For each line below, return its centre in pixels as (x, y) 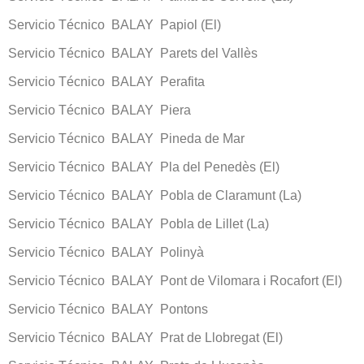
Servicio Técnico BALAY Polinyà (106, 252)
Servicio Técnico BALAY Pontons (108, 309)
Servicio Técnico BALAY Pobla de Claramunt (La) (155, 195)
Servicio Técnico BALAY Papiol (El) (115, 24)
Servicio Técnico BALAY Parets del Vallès (133, 53)
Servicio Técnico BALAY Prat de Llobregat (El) (145, 337)
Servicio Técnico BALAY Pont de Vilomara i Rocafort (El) (175, 280)
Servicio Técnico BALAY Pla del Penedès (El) (144, 167)
